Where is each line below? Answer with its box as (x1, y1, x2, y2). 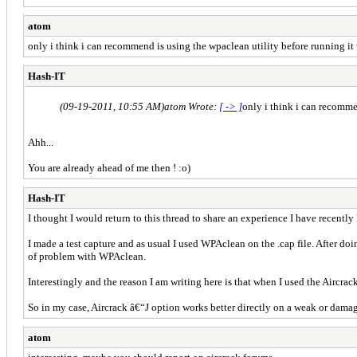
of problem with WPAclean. (28, 249, 146, 262)
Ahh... (28, 135, 53, 148)
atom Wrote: (164, 100, 219, 112)
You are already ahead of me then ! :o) (28, 161, 190, 174)
